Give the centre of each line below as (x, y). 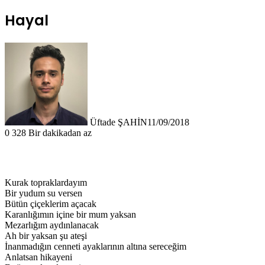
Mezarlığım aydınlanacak (52, 225)
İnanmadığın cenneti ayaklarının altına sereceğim (96, 246)
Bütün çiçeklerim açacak (51, 203)
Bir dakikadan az (60, 132)
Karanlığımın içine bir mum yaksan (70, 214)
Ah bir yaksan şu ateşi (46, 235)
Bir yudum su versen (43, 193)
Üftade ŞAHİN (119, 122)
